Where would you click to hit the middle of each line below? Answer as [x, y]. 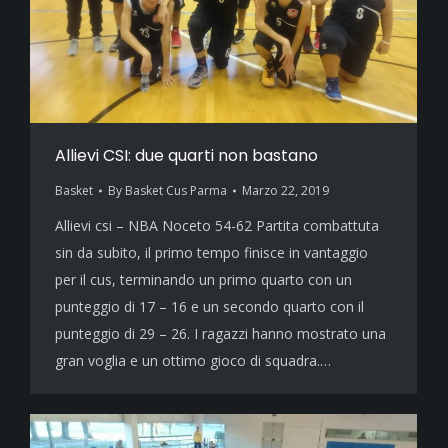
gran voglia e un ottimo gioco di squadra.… [193, 361]
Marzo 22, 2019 [285, 191]
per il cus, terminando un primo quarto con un [203, 280]
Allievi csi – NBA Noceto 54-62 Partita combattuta [217, 226]
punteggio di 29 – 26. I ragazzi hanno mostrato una [220, 334]
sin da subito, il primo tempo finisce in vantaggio [211, 253]
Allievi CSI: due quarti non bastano [186, 156]
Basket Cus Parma [176, 191]
